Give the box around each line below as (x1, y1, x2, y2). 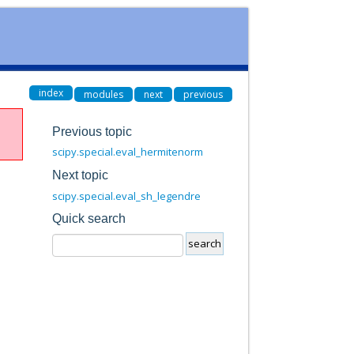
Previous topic (51, 124, 132, 138)
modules (83, 87, 123, 101)
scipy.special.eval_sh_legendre (51, 188, 201, 203)
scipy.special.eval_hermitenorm (51, 145, 203, 160)
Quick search (51, 212, 126, 226)
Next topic (51, 168, 108, 182)
